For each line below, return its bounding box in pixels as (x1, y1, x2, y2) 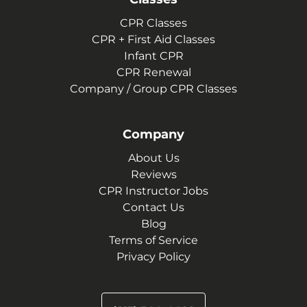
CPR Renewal (116, 66, 191, 79)
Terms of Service (109, 234, 198, 247)
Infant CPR (123, 49, 184, 62)
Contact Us (123, 201, 184, 214)
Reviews (130, 168, 177, 181)
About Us (127, 151, 180, 164)
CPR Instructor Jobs (99, 184, 208, 197)
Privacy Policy (116, 250, 191, 263)
